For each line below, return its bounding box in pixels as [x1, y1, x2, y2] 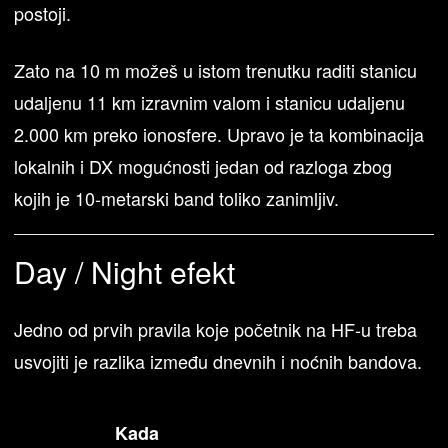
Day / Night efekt [14, 249, 236, 293]
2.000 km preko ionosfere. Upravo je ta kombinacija [14, 120, 425, 147]
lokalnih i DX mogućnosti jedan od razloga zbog [14, 152, 393, 179]
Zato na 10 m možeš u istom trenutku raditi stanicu [14, 56, 418, 83]
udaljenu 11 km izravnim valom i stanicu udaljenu [14, 88, 406, 115]
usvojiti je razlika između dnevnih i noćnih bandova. [14, 347, 423, 374]
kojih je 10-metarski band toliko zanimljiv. [14, 184, 340, 211]
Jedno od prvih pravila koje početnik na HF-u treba [14, 315, 418, 342]
